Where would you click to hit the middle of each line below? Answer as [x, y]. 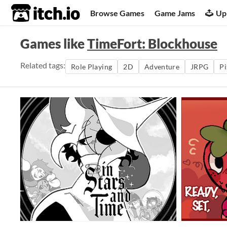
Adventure [162, 67]
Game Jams [175, 13]
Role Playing [92, 67]
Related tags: [43, 65]
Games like [54, 44]
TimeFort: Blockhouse [152, 44]
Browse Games [118, 13]
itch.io [33, 13]
